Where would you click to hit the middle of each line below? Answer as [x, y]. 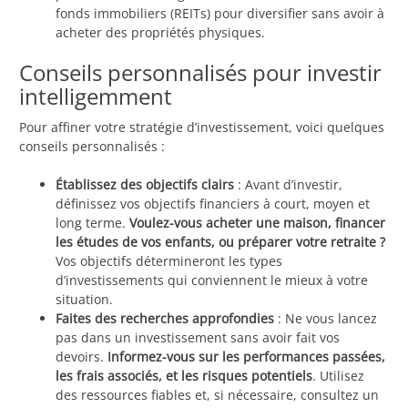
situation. [84, 300]
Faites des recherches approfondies [165, 319]
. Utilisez [338, 376]
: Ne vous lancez [326, 319]
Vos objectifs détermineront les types [169, 261]
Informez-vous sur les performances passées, [246, 357]
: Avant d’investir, [288, 185]
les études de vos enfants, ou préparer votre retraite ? [220, 242]
